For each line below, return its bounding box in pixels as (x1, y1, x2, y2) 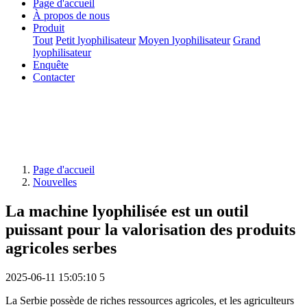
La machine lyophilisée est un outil (5, 202, 249, 221)
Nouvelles (33, 176, 77, 188)
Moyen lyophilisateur (138, 34, 230, 46)
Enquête (33, 59, 69, 71)
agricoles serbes (5, 239, 116, 258)
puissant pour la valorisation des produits (5, 221, 295, 239)
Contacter (33, 71, 75, 83)
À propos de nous (33, 10, 110, 21)
